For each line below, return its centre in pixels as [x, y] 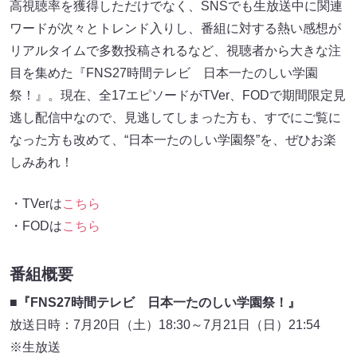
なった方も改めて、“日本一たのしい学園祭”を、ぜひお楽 [173, 139]
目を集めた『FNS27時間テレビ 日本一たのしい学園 [164, 73]
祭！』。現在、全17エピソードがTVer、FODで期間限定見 [178, 95]
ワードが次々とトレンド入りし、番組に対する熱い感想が [175, 28]
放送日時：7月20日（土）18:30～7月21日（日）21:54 [171, 325]
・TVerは [36, 203]
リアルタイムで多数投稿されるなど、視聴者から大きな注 [175, 50]
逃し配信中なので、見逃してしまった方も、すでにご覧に [175, 117]
